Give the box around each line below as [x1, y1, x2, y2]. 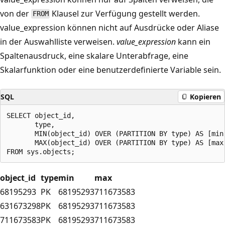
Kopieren [190, 92, 221, 101]
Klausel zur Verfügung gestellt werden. [50, 8, 200, 19]
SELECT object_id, [7, 111, 75, 120]
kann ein [176, 36, 210, 47]
